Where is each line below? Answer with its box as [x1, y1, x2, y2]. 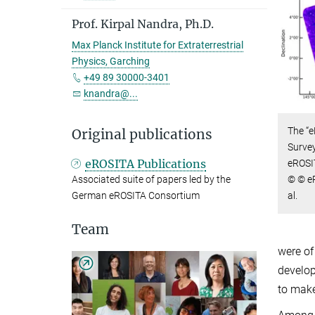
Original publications [72, 126, 212, 143]
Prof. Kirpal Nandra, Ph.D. [72, 17, 214, 31]
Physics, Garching [72, 56, 150, 67]
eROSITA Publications [85, 157, 207, 171]
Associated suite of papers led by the [72, 174, 231, 185]
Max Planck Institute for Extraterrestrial [72, 39, 243, 51]
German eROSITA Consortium [72, 190, 200, 201]
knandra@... [84, 88, 138, 99]
